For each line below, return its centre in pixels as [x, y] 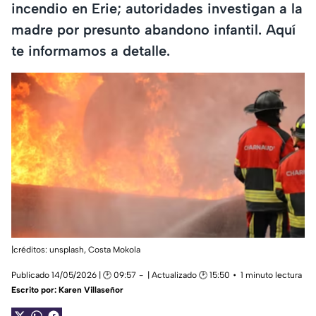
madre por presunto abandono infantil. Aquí [153, 29]
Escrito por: [35, 290]
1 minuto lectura [271, 275]
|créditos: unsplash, [50, 250]
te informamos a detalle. [91, 50]
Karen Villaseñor [91, 290]
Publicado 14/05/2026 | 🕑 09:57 [74, 275]
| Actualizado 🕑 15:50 [189, 275]
